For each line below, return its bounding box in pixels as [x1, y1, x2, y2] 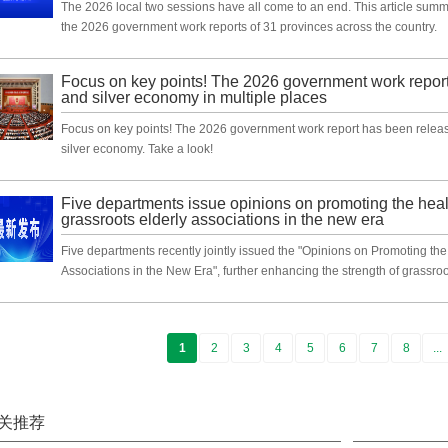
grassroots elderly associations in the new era [61, 211, 384, 228]
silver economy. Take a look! [61, 142, 213, 156]
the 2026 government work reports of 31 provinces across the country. [61, 20, 437, 34]
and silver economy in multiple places [61, 89, 327, 106]
